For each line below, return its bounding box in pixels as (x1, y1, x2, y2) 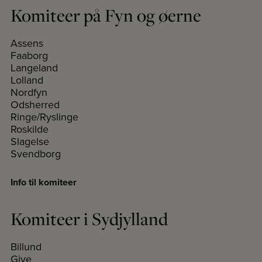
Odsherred (11, 97, 60, 112)
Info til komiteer (11, 175, 77, 189)
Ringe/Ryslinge (11, 109, 78, 125)
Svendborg (11, 146, 61, 161)
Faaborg (11, 48, 48, 63)
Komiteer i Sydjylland (11, 207, 168, 231)
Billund (11, 239, 42, 254)
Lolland (11, 73, 43, 88)
